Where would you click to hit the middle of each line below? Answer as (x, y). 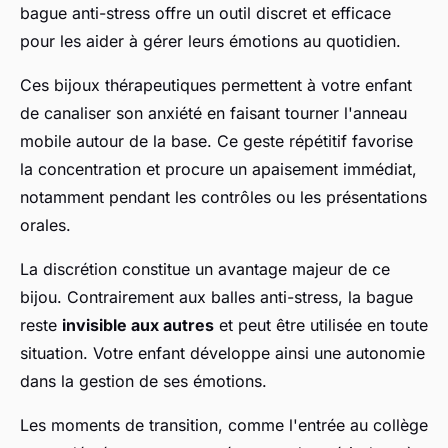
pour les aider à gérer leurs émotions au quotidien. (210, 41)
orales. (45, 225)
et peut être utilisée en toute (321, 325)
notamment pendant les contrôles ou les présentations (223, 197)
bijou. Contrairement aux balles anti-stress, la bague (216, 297)
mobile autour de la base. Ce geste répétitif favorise (216, 141)
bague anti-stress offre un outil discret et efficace (205, 13)
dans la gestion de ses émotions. (143, 381)
